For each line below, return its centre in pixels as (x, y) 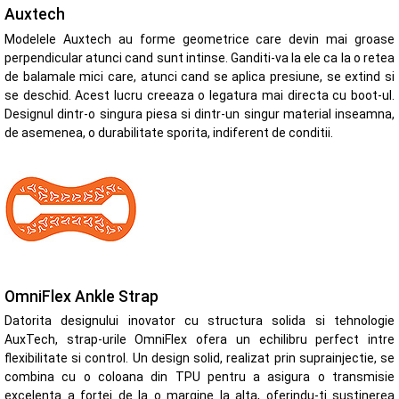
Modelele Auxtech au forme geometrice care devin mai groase (199, 40)
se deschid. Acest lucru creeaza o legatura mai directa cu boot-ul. (199, 96)
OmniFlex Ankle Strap (81, 296)
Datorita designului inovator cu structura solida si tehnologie (199, 321)
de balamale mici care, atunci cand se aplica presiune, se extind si (199, 77)
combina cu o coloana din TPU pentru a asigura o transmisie (199, 377)
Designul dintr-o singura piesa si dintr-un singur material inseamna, (199, 114)
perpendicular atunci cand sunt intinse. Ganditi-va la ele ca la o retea (199, 58)
